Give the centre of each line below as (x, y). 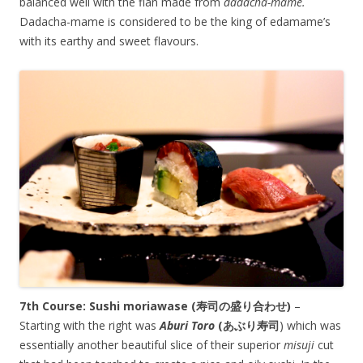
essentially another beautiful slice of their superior (152, 345)
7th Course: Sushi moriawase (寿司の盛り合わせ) (155, 306)
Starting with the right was (90, 326)
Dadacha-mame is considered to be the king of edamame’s (175, 22)
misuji (301, 345)
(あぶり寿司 (249, 326)
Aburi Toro (189, 326)
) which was (310, 326)
